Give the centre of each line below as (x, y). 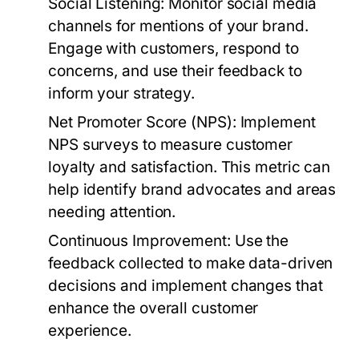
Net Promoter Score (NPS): (142, 122)
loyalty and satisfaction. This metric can (190, 167)
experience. (90, 331)
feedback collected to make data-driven (191, 263)
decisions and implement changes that (186, 286)
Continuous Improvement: (139, 241)
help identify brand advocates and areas (192, 190)
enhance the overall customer (153, 308)
